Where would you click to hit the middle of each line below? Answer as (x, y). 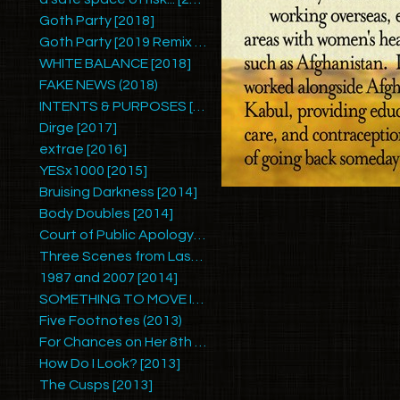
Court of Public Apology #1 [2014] (200, 235)
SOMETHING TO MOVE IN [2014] (198, 299)
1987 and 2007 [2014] (108, 278)
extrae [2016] (83, 149)
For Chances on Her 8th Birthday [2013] (200, 342)
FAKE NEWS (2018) (99, 85)
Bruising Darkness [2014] (118, 192)
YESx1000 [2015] (93, 171)
